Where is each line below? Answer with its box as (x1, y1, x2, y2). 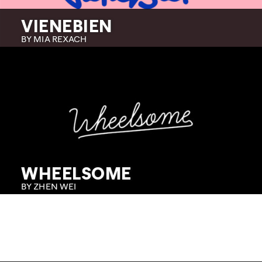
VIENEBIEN (21, 14, 112, 37)
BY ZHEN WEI (21, 180, 77, 192)
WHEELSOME (21, 161, 132, 184)
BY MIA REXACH (21, 33, 87, 45)
